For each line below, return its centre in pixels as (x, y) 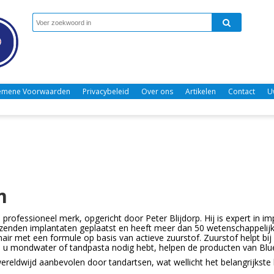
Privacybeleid (106, 91)
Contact (242, 91)
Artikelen (201, 91)
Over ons (157, 91)
